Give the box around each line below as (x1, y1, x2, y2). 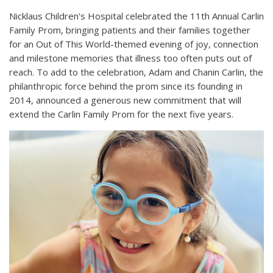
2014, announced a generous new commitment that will (9, 94, 241, 107)
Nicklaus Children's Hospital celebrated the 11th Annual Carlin (9, 10, 264, 23)
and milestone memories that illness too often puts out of (9, 52, 252, 65)
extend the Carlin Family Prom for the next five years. (9, 108, 233, 121)
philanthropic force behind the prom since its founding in (9, 80, 243, 93)
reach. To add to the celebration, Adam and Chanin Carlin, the (9, 66, 263, 79)
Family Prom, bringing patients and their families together (9, 24, 250, 37)
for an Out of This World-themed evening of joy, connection (9, 38, 258, 51)
